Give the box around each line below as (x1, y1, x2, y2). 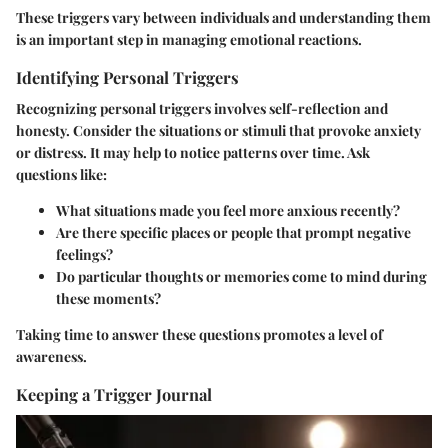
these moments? (56, 288, 161, 308)
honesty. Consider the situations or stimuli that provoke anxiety (16, 120, 421, 140)
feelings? (56, 244, 113, 264)
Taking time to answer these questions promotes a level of (16, 324, 383, 344)
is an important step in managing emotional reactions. (16, 29, 362, 49)
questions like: (16, 164, 107, 184)
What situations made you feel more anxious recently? (56, 200, 400, 220)
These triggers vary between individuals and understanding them (16, 7, 431, 27)
